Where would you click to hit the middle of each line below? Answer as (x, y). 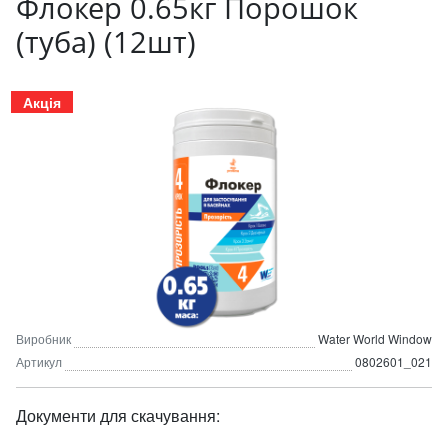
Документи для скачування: (118, 415)
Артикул (39, 361)
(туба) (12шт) (106, 41)
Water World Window (375, 338)
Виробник (43, 338)
